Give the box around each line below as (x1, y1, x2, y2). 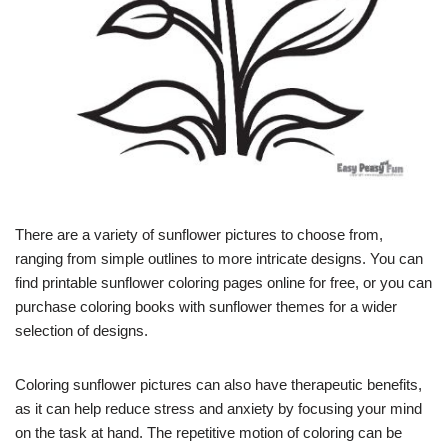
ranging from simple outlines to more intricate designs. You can (15, 249, 423, 267)
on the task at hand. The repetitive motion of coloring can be (15, 423, 402, 441)
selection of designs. (15, 321, 148, 339)
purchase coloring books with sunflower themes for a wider (15, 297, 397, 315)
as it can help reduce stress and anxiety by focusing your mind (15, 399, 422, 417)
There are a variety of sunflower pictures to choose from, (15, 225, 383, 243)
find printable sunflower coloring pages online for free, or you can (15, 273, 432, 291)
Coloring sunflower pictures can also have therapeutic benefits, (15, 375, 422, 393)
